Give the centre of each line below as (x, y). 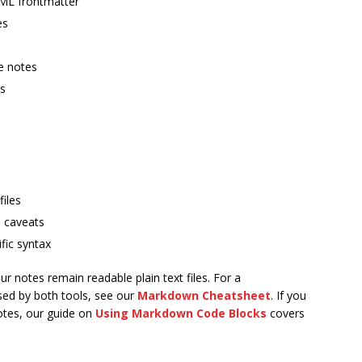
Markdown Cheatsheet (204, 295)
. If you (288, 295)
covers (286, 313)
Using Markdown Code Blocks (181, 313)
